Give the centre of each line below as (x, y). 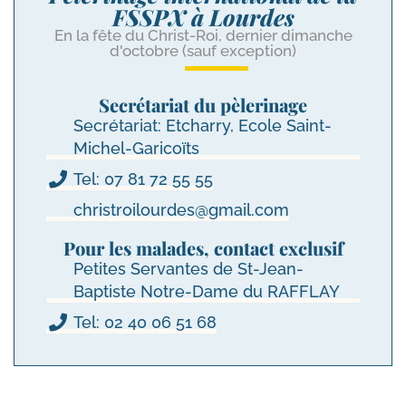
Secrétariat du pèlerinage (203, 105)
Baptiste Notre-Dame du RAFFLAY (207, 292)
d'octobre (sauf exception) (203, 51)
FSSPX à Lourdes (203, 17)
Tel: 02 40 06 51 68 (145, 323)
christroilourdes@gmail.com (181, 210)
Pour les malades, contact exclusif (203, 248)
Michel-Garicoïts (136, 149)
